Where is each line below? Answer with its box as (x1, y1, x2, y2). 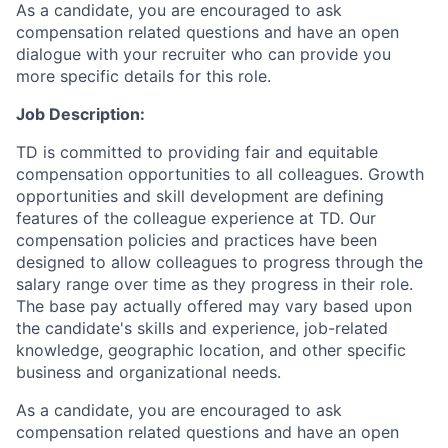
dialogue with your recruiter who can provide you (16, 44, 391, 65)
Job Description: (16, 104, 145, 125)
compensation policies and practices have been (16, 230, 377, 251)
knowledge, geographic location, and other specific (16, 340, 406, 361)
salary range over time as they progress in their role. (16, 274, 413, 295)
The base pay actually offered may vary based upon (16, 296, 412, 317)
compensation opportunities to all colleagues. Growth (16, 164, 424, 185)
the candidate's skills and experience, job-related (16, 318, 388, 339)
